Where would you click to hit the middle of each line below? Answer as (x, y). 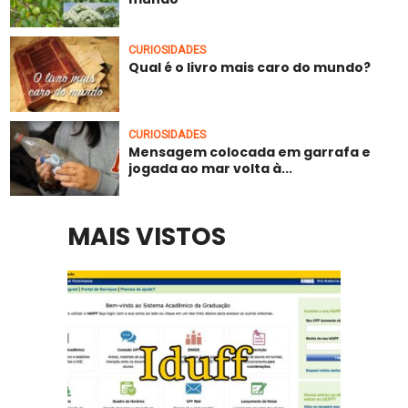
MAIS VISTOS (147, 237)
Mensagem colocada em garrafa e (250, 152)
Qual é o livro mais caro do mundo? (250, 67)
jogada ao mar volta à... (211, 168)
